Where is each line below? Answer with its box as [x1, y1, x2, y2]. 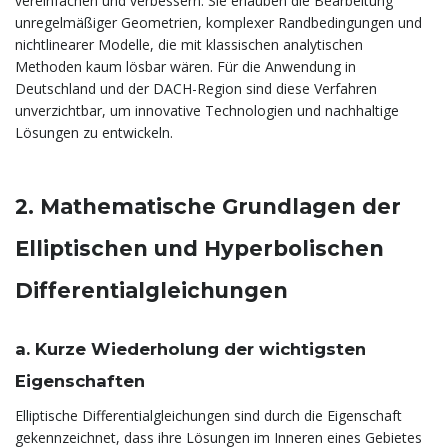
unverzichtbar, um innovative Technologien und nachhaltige [15, 100, 399, 120]
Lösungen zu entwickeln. [15, 122, 173, 142]
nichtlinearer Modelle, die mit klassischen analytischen [15, 34, 363, 54]
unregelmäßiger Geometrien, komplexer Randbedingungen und [15, 12, 422, 32]
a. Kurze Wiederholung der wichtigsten [15, 338, 366, 359]
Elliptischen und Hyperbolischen [15, 235, 384, 261]
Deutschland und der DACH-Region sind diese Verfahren [15, 78, 377, 98]
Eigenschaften [15, 370, 145, 391]
